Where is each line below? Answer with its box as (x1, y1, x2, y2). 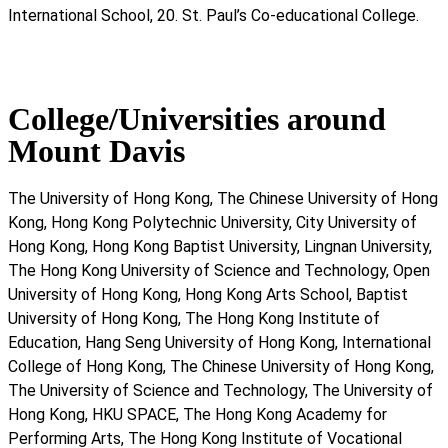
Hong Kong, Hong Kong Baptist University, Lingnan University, (8, 237, 432, 257)
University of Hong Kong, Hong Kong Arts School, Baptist (8, 285, 408, 305)
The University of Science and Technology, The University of (8, 381, 433, 401)
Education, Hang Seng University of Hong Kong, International (8, 333, 431, 353)
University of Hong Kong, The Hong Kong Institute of (8, 309, 380, 329)
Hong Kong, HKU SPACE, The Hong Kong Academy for (8, 405, 387, 425)
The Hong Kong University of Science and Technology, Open (8, 261, 430, 281)
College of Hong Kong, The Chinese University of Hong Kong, (8, 357, 434, 377)
